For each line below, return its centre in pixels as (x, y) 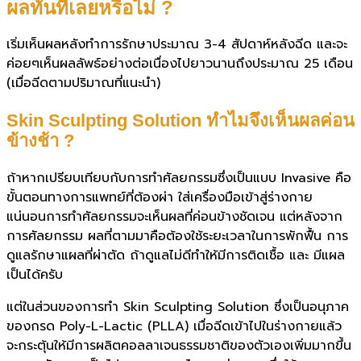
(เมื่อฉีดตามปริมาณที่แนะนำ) (83, 83)
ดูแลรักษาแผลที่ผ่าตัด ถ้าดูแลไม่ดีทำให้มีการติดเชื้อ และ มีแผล (176, 255)
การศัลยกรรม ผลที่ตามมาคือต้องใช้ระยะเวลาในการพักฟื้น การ (177, 236)
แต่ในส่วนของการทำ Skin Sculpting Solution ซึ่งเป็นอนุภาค (178, 307)
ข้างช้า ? (40, 140)
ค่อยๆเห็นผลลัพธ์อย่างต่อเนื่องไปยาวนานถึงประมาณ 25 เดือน (180, 63)
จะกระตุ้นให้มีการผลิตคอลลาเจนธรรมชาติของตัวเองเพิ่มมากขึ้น (179, 345)
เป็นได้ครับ (35, 274)
